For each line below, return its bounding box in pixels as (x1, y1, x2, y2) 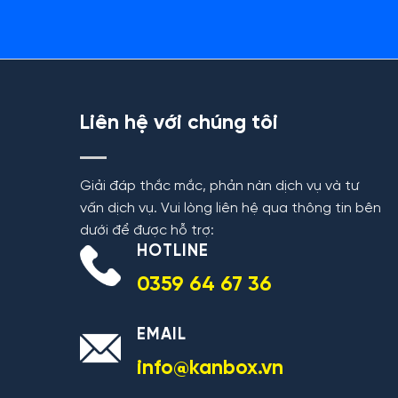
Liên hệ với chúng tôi (79, 113, 278, 135)
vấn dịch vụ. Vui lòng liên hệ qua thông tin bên (79, 200, 381, 216)
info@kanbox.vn (137, 357, 284, 379)
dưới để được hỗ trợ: (79, 222, 214, 238)
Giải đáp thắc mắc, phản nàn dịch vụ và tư (79, 178, 359, 194)
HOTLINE (137, 242, 209, 260)
